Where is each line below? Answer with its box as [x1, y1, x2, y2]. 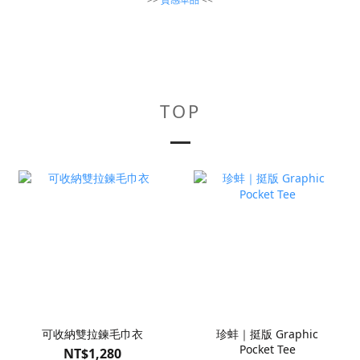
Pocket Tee [239, 341, 296, 357]
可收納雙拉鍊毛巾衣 [42, 325, 144, 342]
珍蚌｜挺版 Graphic [216, 325, 319, 342]
